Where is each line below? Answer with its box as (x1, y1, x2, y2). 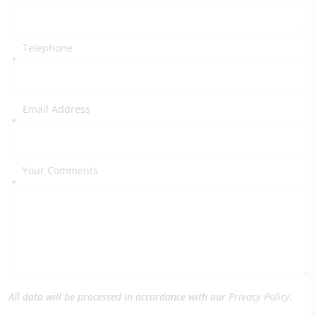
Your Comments (23, 164, 98, 177)
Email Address (23, 102, 90, 116)
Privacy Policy (229, 290, 290, 303)
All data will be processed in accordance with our (8, 290, 229, 303)
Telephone (23, 41, 73, 54)
